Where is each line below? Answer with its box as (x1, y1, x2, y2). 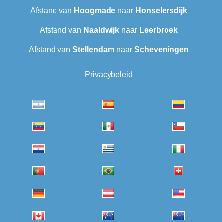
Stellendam (72, 45, 114, 54)
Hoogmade (73, 6, 115, 15)
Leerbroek (139, 26, 178, 35)
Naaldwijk (83, 26, 119, 35)
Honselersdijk (135, 6, 187, 15)
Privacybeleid (84, 70, 133, 79)
